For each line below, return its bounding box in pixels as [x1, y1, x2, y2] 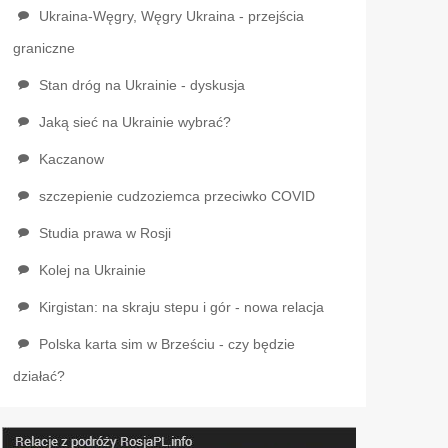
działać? [12, 368, 65, 384]
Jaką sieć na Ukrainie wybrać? [38, 114, 231, 130]
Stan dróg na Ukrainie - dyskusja [38, 77, 245, 93]
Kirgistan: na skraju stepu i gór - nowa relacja [38, 299, 324, 315]
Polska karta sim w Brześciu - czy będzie [38, 336, 295, 352]
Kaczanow [38, 151, 104, 167]
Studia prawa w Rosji [38, 225, 171, 241]
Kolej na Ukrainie [38, 262, 146, 278]
